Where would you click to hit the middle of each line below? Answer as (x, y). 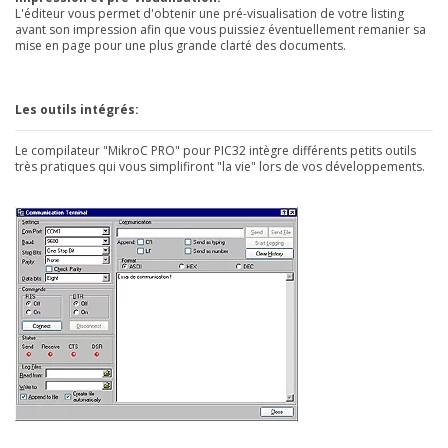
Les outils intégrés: (77, 109)
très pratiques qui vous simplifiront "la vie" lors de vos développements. (220, 166)
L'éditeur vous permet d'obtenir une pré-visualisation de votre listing (209, 13)
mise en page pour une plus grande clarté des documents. (180, 45)
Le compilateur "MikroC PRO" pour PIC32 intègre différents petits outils (215, 150)
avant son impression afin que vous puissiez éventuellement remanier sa (220, 29)
